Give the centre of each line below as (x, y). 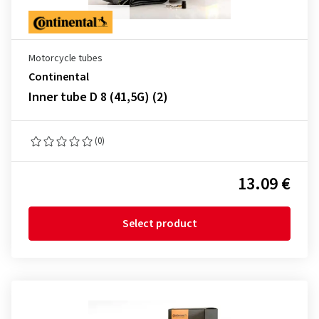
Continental (59, 77)
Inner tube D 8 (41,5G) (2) (98, 97)
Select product (159, 224)
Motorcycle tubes (66, 58)
